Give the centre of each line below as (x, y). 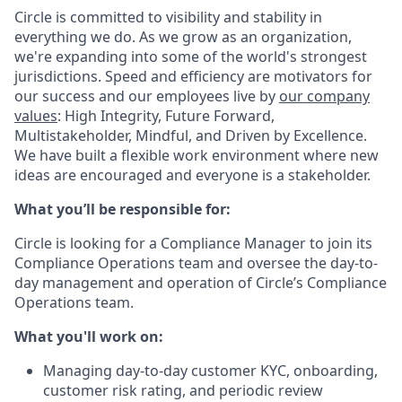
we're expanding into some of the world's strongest (191, 57)
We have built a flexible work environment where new (197, 155)
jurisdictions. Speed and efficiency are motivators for (193, 76)
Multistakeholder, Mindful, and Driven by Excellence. (191, 135)
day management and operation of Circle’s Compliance (201, 283)
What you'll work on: (89, 336)
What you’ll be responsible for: (122, 209)
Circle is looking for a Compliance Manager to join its (193, 243)
